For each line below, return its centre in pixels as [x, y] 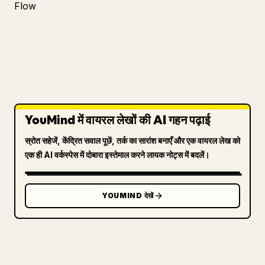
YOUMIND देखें [128, 195]
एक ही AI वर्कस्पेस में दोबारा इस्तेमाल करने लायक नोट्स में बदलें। [117, 155]
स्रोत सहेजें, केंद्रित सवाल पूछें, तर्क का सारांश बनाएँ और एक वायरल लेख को [132, 140]
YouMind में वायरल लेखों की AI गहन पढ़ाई [117, 120]
